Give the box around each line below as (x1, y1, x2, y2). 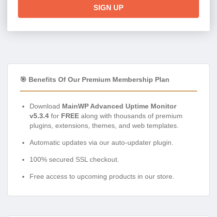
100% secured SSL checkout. (30, 155, 119, 163)
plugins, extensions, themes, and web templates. (30, 121, 179, 129)
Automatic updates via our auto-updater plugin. (30, 138, 173, 146)
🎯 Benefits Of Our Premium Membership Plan (20, 75, 170, 83)
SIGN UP (93, 3, 124, 12)
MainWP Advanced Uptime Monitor (62, 102, 176, 110)
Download (30, 102, 62, 110)
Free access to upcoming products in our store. (30, 172, 174, 180)
